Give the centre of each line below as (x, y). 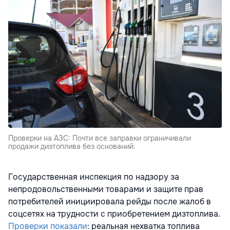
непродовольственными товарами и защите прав (106, 189)
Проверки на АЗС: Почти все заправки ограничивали (100, 138)
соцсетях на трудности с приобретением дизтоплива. (114, 214)
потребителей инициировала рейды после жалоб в (110, 201)
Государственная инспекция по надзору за (94, 177)
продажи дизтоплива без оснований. (72, 146)
